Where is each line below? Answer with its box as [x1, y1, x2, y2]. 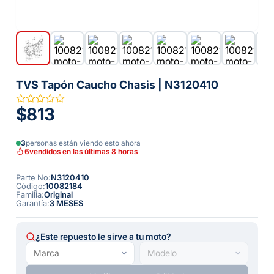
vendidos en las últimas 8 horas [29, 146, 138, 156]
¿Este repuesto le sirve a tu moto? [35, 231, 171, 242]
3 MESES [50, 198, 83, 208]
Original [44, 190, 73, 199]
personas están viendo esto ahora [26, 138, 141, 147]
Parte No [16, 172, 48, 182]
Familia [16, 190, 42, 199]
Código [16, 181, 43, 191]
